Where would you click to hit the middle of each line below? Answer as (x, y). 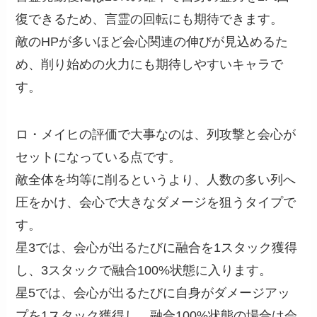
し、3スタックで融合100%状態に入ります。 (144, 271)
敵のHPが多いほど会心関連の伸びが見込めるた (152, 41)
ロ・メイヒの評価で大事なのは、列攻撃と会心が (156, 135)
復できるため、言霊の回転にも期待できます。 (150, 19)
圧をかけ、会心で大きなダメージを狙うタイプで (156, 203)
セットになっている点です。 (99, 157)
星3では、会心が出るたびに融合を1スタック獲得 (157, 248)
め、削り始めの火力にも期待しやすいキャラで (150, 64)
